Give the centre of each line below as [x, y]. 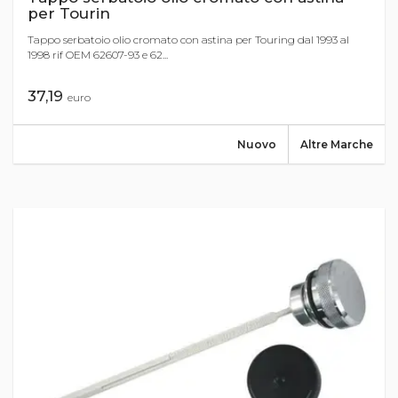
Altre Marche [337, 144]
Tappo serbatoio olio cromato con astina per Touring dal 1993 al [188, 39]
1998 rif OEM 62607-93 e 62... [98, 54]
